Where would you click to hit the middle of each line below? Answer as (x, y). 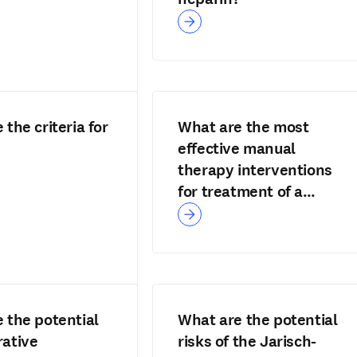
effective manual (237, 149)
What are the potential (258, 320)
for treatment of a (240, 192)
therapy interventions (255, 170)
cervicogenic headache (258, 213)
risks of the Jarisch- (247, 341)
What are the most (243, 127)
